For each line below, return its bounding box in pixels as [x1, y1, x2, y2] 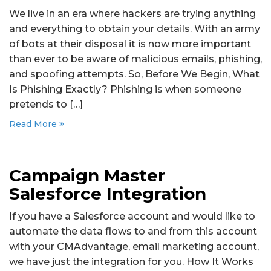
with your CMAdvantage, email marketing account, [9, 240, 259, 252]
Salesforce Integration [9, 183, 206, 204]
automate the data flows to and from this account [9, 225, 257, 237]
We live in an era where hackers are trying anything [9, 7, 256, 19]
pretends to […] [9, 98, 83, 110]
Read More [9, 119, 59, 129]
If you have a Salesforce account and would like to [9, 210, 255, 222]
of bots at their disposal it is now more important [9, 38, 251, 50]
